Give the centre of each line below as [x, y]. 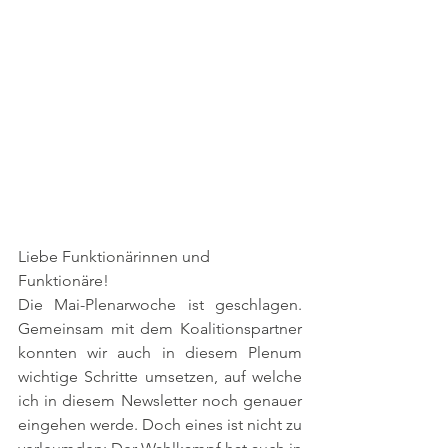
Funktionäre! [63, 280]
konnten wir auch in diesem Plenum [160, 352]
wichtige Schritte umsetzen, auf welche [160, 376]
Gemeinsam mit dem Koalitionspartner [160, 328]
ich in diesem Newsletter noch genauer [160, 400]
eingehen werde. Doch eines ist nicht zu [160, 424]
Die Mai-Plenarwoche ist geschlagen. [160, 304]
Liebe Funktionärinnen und [116, 256]
